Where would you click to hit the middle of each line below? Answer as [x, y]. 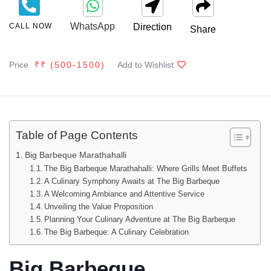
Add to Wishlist [145, 65]
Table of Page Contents [77, 135]
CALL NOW [31, 26]
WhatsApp [93, 26]
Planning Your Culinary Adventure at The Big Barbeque [140, 219]
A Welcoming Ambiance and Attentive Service [125, 194]
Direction [152, 27]
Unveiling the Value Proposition [99, 207]
